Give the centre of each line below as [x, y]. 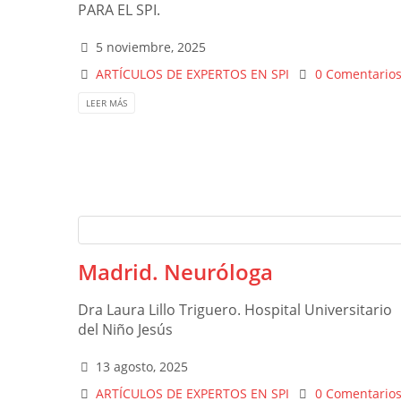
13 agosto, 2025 [142, 366]
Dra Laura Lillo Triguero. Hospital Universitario [235, 309]
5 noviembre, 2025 [151, 47]
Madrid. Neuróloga [175, 271]
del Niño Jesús [125, 329]
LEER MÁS [107, 102]
